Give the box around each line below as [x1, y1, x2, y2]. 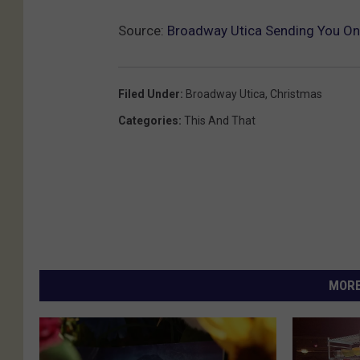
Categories [118, 113, 178, 127]
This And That [184, 113, 256, 127]
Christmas [270, 87, 322, 100]
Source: [118, 22, 167, 39]
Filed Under [118, 87, 180, 100]
